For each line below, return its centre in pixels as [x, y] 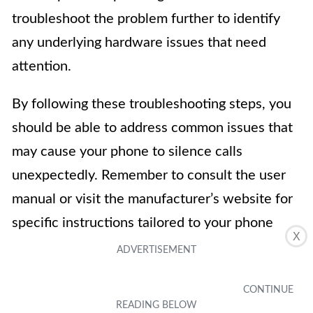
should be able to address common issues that [152, 128]
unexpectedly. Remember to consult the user [149, 175]
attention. [42, 66]
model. [32, 246]
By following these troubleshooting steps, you [152, 104]
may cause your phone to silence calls [127, 151]
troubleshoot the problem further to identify [146, 19]
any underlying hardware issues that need [139, 42]
